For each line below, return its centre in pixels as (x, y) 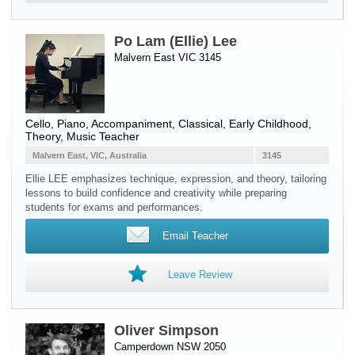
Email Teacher (195, 236)
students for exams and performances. (114, 207)
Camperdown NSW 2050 (170, 347)
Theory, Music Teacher (82, 136)
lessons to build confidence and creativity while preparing (156, 193)
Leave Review (200, 275)
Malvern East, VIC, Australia (90, 155)
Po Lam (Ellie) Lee (176, 41)
